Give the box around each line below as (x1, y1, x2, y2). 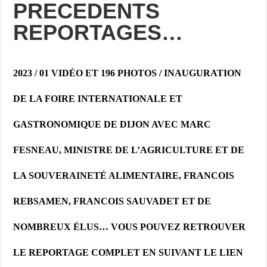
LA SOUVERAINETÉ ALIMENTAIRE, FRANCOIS (13, 170, 235, 181)
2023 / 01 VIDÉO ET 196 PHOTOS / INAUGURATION (13, 67, 242, 78)
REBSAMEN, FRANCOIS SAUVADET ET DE (13, 195, 212, 206)
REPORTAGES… (13, 20, 184, 45)
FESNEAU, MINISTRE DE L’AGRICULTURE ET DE (13, 144, 245, 155)
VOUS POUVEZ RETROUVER (111, 221, 246, 232)
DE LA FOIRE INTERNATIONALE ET (13, 93, 183, 104)
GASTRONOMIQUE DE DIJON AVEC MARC (13, 119, 212, 129)
